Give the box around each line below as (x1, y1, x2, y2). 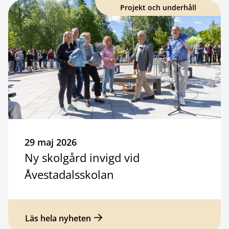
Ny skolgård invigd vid (25, 149, 140, 165)
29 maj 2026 (25, 135, 77, 148)
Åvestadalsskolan (25, 166, 114, 182)
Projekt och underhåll (120, 2, 196, 12)
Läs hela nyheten (25, 212, 91, 224)
